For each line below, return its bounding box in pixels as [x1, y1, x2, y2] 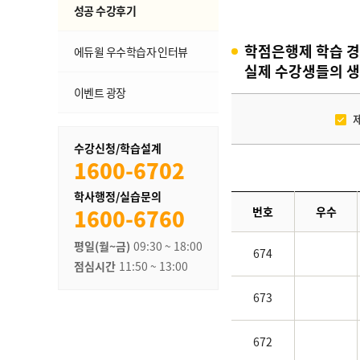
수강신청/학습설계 [74, 140, 162, 156]
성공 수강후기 [74, 2, 137, 18]
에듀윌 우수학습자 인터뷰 [74, 43, 188, 59]
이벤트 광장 [74, 84, 126, 100]
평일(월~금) [74, 238, 130, 254]
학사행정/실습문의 [74, 188, 162, 204]
